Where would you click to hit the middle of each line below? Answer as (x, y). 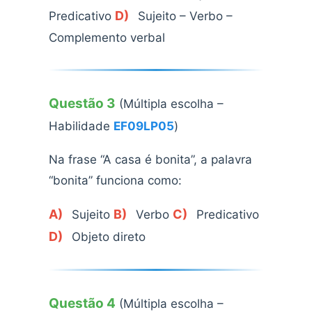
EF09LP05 (144, 126)
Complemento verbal (107, 38)
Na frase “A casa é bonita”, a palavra (150, 160)
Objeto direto (107, 237)
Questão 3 (82, 104)
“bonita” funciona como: (115, 181)
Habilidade (81, 126)
